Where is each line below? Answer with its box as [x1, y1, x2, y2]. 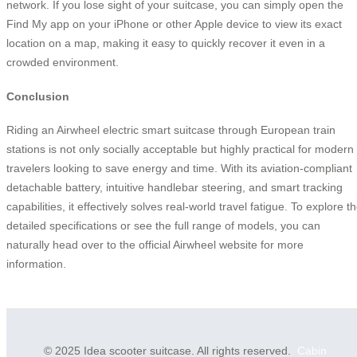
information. [6, 257, 66, 271]
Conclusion [6, 89, 69, 103]
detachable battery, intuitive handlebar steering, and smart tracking [6, 181, 343, 194]
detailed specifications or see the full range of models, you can [6, 219, 320, 233]
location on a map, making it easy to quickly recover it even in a [6, 37, 325, 50]
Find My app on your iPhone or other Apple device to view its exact [6, 18, 342, 31]
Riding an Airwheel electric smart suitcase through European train [6, 124, 335, 137]
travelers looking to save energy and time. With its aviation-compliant [6, 162, 352, 175]
